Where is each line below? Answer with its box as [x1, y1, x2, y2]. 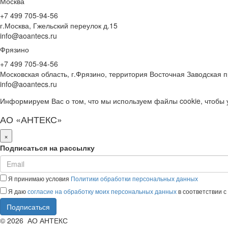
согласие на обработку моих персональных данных [27, 187, 177, 195]
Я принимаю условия [7, 174, 71, 183]
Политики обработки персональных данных [71, 174, 198, 183]
